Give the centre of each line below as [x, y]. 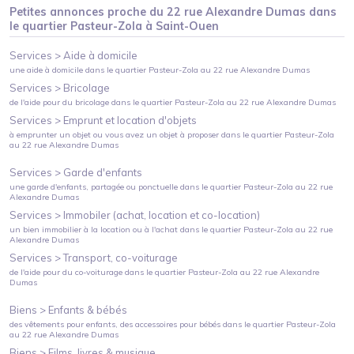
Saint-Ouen [188, 26]
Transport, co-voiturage [121, 257]
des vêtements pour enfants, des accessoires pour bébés [115, 324]
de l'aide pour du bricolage [60, 102]
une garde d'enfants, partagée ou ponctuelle [94, 186]
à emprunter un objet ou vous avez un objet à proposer [115, 134]
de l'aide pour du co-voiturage [66, 272]
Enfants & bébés [88, 309]
